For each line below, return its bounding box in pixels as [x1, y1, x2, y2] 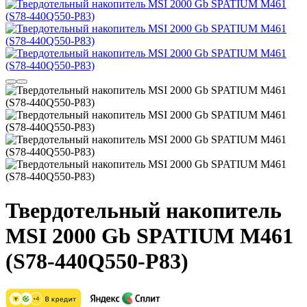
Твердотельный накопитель [5, 197, 282, 223]
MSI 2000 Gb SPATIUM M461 [5, 223, 293, 248]
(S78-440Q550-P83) [5, 248, 188, 273]
